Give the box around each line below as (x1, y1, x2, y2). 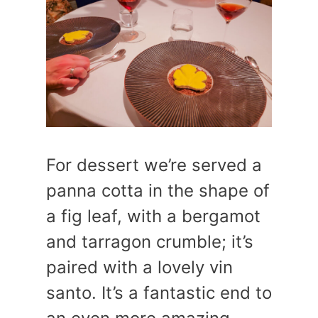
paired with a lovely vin (46, 257, 233, 278)
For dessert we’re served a (46, 155, 262, 175)
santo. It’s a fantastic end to (46, 283, 272, 303)
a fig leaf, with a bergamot (46, 206, 261, 226)
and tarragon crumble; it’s (46, 231, 253, 252)
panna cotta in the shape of (46, 180, 270, 201)
